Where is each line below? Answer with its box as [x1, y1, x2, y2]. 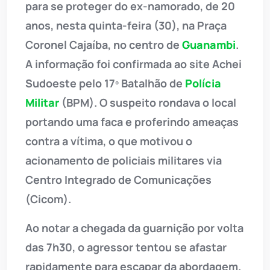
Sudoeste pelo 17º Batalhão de [25, 76, 185, 91]
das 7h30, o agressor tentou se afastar [25, 240, 227, 255]
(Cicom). [25, 192, 71, 207]
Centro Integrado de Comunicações [25, 172, 212, 187]
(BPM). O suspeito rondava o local [59, 95, 236, 110]
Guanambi [182, 37, 236, 52]
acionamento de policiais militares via [25, 153, 222, 168]
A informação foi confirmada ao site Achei [25, 57, 242, 72]
